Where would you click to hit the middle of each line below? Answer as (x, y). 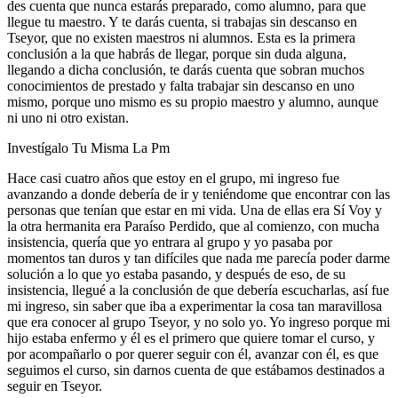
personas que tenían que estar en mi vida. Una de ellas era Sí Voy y (195, 210)
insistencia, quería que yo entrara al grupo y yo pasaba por (170, 242)
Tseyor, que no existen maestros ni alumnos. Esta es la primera (181, 37)
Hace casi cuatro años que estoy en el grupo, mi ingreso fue (173, 178)
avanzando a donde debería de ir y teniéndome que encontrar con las (199, 194)
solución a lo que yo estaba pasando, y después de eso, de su (176, 274)
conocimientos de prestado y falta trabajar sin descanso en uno (181, 85)
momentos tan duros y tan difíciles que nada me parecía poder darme (199, 258)
